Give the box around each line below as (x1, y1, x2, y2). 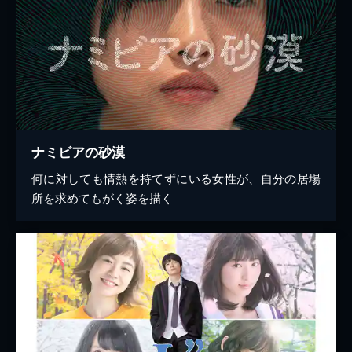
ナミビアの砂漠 (31, 141, 125, 161)
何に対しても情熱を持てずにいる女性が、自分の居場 (31, 169, 321, 186)
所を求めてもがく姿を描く (31, 189, 173, 206)
